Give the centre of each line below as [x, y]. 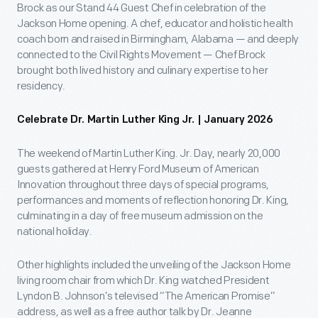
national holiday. [55, 232]
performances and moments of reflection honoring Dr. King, [153, 201]
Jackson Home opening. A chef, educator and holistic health [155, 24]
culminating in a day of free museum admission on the [140, 216]
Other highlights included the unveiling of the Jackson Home [154, 265]
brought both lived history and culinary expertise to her [143, 71]
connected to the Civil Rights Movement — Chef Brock [141, 55]
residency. [41, 86]
